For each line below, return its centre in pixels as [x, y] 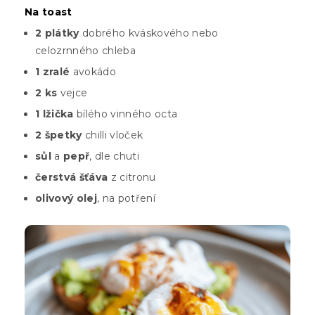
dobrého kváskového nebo [149, 33]
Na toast [49, 12]
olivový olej [66, 199]
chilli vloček [112, 135]
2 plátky [57, 33]
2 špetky [59, 135]
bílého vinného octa [126, 114]
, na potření [126, 199]
